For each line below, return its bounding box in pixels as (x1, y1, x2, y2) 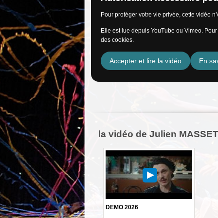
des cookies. (101, 36, 134, 43)
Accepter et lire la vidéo (109, 56, 182, 65)
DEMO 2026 (106, 203, 138, 211)
